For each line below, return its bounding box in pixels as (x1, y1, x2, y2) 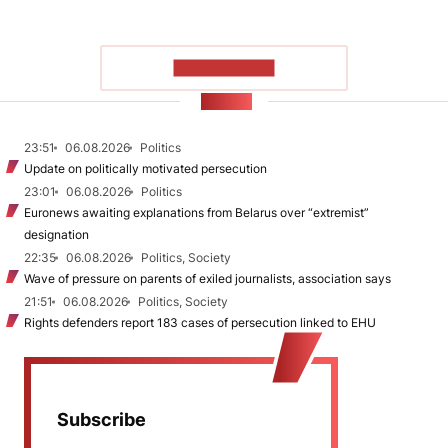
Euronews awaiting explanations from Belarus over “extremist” (24, 204, 369, 220)
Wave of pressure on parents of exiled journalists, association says (24, 270, 391, 286)
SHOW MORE (173, 59, 275, 77)
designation (24, 226, 89, 242)
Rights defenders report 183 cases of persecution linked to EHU (24, 314, 376, 330)
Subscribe (57, 408, 146, 430)
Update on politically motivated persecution (24, 160, 267, 176)
